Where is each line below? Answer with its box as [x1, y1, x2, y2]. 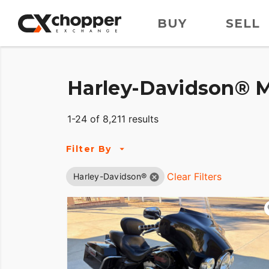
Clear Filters [167, 171, 222, 183]
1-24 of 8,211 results [67, 113, 159, 125]
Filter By [66, 143, 112, 154]
